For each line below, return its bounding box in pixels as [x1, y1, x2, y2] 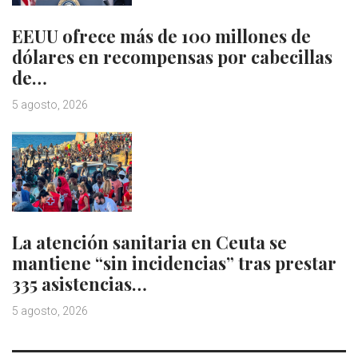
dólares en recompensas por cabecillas [12, 44, 332, 69]
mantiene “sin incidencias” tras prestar [12, 250, 336, 275]
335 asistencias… [12, 271, 147, 296]
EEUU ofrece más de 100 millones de [12, 23, 311, 48]
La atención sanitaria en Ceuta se [12, 229, 287, 254]
